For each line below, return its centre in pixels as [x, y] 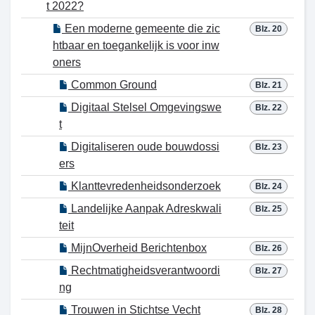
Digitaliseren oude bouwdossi [144, 147]
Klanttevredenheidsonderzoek [144, 186]
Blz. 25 [269, 209]
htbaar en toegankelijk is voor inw [136, 45]
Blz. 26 [269, 248]
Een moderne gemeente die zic [141, 28]
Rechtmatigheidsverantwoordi [144, 270]
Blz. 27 [269, 271]
